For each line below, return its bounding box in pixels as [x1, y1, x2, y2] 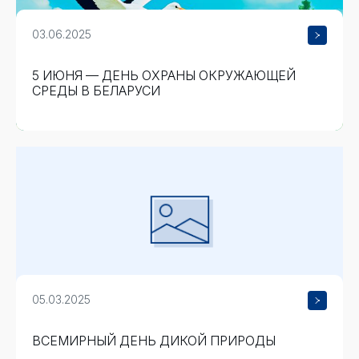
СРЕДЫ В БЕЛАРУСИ [32, 83, 160, 99]
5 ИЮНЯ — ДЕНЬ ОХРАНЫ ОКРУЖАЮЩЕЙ [32, 67, 296, 83]
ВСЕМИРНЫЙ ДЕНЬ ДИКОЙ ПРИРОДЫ [32, 333, 276, 349]
